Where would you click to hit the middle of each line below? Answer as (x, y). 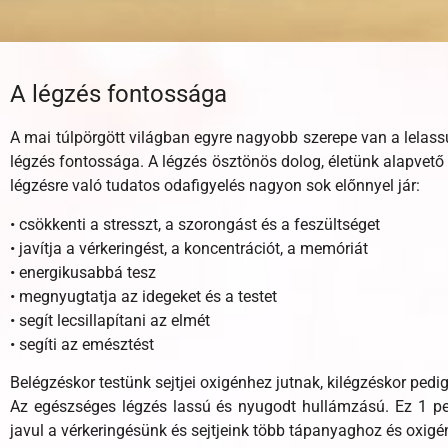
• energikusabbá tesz (83, 272)
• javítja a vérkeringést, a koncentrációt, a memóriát (189, 248)
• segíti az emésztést (82, 344)
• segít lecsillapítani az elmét (110, 320)
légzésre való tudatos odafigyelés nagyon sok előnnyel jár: (215, 186)
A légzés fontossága (118, 94)
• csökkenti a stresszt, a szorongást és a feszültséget (195, 224)
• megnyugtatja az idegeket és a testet (143, 296)
